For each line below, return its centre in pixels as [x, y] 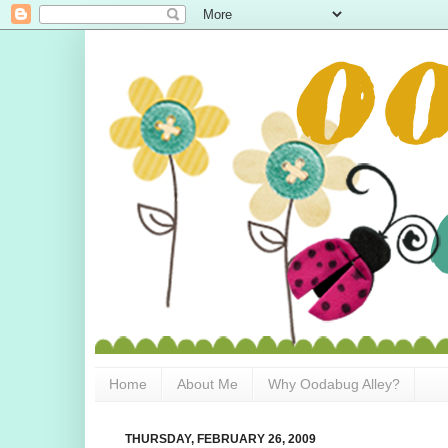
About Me [207, 384]
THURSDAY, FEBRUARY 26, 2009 [220, 438]
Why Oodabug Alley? [334, 384]
